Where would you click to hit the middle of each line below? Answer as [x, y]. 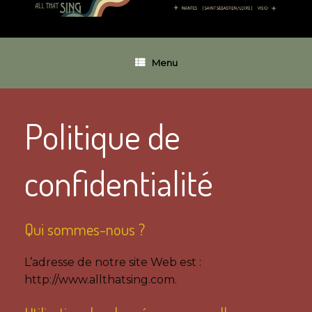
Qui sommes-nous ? [85, 228]
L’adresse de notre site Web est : [113, 262]
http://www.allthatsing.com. [101, 279]
